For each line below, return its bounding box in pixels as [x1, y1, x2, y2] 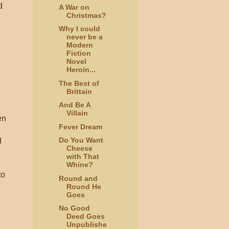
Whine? [66, 161, 93, 169]
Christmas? [66, 11, 106, 19]
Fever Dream [58, 122, 102, 131]
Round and [58, 174, 98, 182]
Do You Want [58, 136, 103, 145]
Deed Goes [66, 212, 105, 221]
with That [66, 152, 99, 161]
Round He [66, 182, 101, 191]
